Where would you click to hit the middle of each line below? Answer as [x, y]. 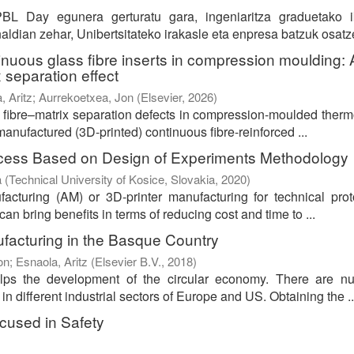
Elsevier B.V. [128, 262]
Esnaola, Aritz [52, 262]
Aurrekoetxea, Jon [86, 97]
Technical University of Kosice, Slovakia [112, 179]
